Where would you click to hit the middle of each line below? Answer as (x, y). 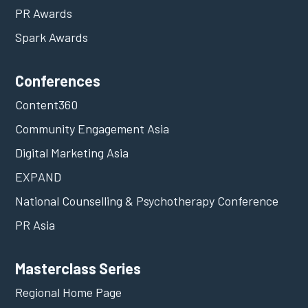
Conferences (58, 80)
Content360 (47, 104)
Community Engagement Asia (92, 128)
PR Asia (35, 224)
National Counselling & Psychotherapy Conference (147, 200)
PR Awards (44, 13)
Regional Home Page (69, 292)
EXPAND (38, 176)
